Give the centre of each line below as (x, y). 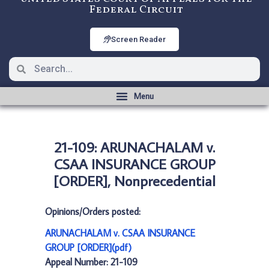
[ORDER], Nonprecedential (134, 180)
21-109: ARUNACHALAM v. (134, 147)
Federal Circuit (136, 10)
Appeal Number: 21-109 (91, 262)
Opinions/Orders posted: (93, 211)
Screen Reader (138, 39)
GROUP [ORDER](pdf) (88, 247)
